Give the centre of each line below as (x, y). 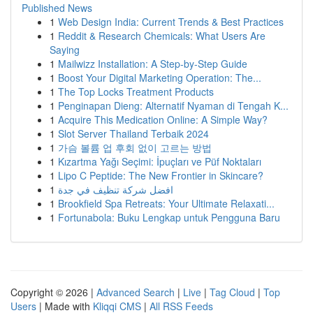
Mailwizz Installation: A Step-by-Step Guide (153, 64)
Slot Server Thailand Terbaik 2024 (133, 133)
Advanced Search (136, 292)
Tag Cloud (232, 292)
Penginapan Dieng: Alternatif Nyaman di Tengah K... (173, 105)
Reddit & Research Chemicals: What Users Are (162, 36)
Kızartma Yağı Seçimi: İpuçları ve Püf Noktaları (160, 161)
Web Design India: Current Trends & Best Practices (171, 22)
